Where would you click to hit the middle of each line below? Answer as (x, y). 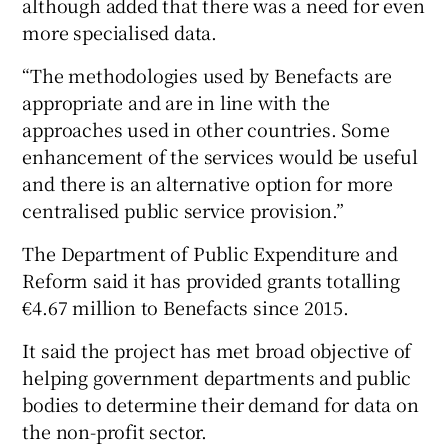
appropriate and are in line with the (176, 102)
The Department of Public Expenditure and (210, 253)
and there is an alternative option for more (207, 183)
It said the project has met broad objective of (217, 350)
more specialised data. (120, 32)
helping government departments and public (217, 377)
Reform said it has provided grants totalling (211, 280)
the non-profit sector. (115, 431)
